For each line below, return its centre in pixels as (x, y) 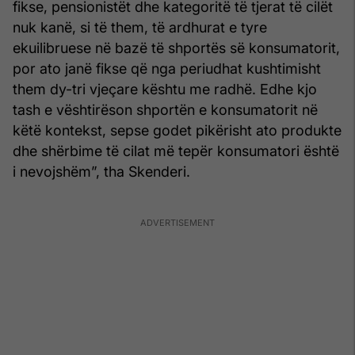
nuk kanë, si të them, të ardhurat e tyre (140, 27)
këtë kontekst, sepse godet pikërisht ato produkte (177, 130)
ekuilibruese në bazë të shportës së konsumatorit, (176, 48)
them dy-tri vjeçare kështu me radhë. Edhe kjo (165, 89)
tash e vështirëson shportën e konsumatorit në (165, 109)
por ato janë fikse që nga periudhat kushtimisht (167, 68)
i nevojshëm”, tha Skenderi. (101, 171)
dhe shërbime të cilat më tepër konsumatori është (176, 151)
